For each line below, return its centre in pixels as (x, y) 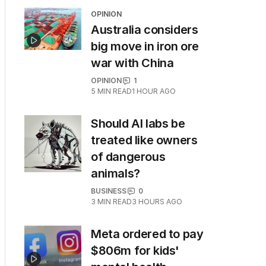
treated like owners (144, 140)
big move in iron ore (145, 46)
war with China (132, 63)
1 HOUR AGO (154, 91)
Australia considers (145, 30)
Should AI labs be (138, 123)
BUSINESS (109, 191)
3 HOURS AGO (157, 202)
